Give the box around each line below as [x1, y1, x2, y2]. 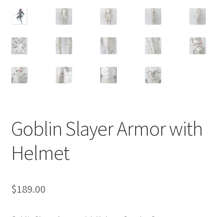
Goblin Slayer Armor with [11, 115, 202, 141]
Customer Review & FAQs [11, 7, 93, 17]
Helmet [11, 139, 69, 165]
